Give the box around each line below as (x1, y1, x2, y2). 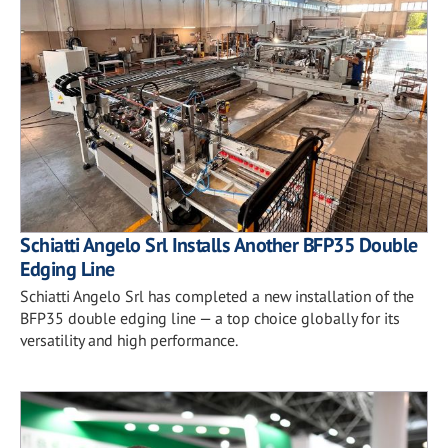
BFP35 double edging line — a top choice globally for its (20, 308, 400, 328)
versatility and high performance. (20, 330, 238, 350)
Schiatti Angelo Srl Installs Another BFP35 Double (20, 232, 418, 258)
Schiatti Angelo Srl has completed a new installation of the (20, 286, 414, 306)
